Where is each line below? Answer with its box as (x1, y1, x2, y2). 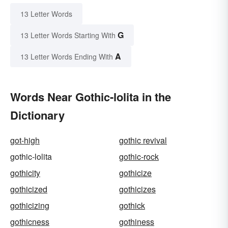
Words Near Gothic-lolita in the (10, 88, 171, 105)
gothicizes (119, 183, 156, 195)
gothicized (10, 183, 47, 195)
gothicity (10, 166, 40, 179)
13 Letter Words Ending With (20, 51, 113, 62)
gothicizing (10, 199, 49, 211)
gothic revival (119, 134, 167, 146)
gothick (119, 199, 145, 211)
